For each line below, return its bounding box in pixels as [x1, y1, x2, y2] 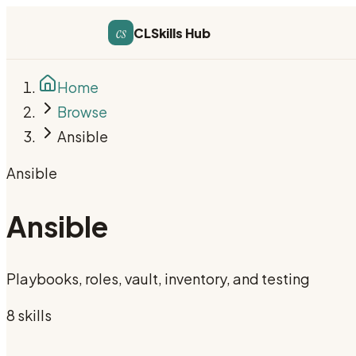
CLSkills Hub [133, 24, 211, 41]
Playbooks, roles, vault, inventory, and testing [6, 269, 310, 288]
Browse [57, 103, 107, 121]
